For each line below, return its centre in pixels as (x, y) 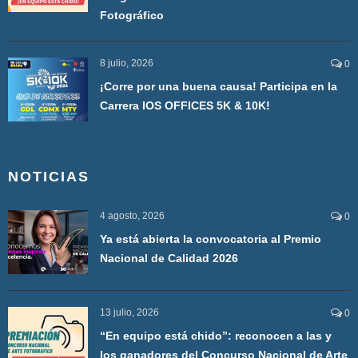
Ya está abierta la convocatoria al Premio (211, 239)
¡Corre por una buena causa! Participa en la (219, 86)
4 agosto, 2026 (132, 216)
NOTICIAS (49, 177)
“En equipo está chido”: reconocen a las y (216, 336)
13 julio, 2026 (129, 312)
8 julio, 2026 (127, 63)
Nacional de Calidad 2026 (169, 258)
